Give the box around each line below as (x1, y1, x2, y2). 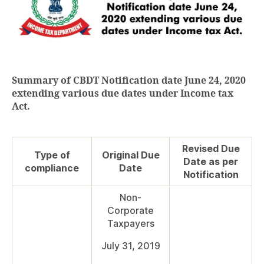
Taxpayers (107, 217, 154, 230)
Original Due (101, 149, 160, 161)
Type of (34, 149, 70, 161)
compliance (25, 162, 79, 174)
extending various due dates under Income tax (12, 88, 233, 100)
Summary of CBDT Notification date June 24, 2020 (12, 75, 246, 87)
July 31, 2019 (101, 240, 160, 252)
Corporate (107, 204, 154, 217)
